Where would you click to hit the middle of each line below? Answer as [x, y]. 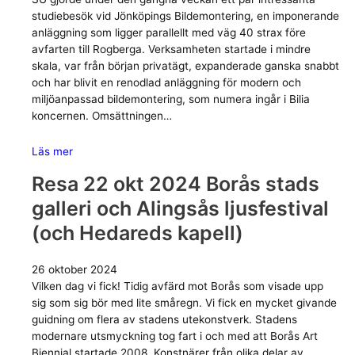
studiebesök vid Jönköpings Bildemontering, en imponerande [185, 16]
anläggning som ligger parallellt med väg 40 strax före [169, 33]
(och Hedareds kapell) [137, 233]
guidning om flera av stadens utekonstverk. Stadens [164, 320]
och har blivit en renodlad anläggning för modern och [166, 83]
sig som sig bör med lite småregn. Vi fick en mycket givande [184, 303]
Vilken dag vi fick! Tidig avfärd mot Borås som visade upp [177, 286]
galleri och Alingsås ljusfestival [180, 209]
